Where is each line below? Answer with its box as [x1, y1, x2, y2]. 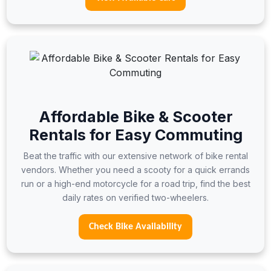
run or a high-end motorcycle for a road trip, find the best [21, 178, 250, 189]
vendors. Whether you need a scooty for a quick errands [21, 165, 250, 175]
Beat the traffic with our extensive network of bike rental [23, 151, 248, 161]
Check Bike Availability [89, 222, 182, 232]
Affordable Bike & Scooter [38, 108, 233, 126]
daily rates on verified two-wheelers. [62, 192, 209, 203]
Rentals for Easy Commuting [28, 126, 243, 144]
